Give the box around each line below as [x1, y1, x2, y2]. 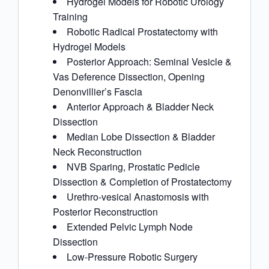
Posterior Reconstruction [53, 205, 158, 219]
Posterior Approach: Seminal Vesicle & [67, 55, 232, 69]
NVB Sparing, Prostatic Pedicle [67, 160, 200, 174]
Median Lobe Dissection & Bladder [67, 130, 215, 144]
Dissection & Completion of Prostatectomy [53, 175, 232, 189]
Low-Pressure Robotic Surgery [67, 250, 198, 264]
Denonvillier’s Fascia [53, 85, 142, 99]
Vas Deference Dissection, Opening [53, 70, 205, 84]
